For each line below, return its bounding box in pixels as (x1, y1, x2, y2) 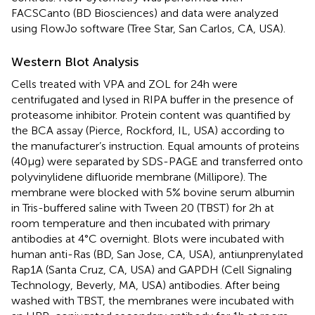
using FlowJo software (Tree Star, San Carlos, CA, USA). (11, 21, 285, 35)
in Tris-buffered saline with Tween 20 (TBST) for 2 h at (11, 200, 274, 214)
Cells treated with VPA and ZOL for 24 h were (11, 77, 238, 91)
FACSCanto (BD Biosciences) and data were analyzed (11, 6, 278, 20)
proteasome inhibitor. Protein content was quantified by (11, 108, 290, 122)
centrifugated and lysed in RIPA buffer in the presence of (11, 92, 293, 106)
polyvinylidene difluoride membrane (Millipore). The (11, 169, 267, 184)
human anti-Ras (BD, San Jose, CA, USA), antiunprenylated (11, 247, 303, 261)
